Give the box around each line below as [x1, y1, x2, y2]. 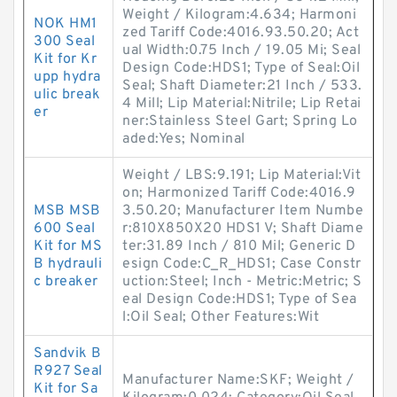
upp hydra [34, 68, 101, 86]
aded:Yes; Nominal [122, 130, 245, 148]
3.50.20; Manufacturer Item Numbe [122, 202, 363, 220]
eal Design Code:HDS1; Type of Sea [122, 291, 357, 308]
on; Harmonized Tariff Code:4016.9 [122, 184, 356, 202]
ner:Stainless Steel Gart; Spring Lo [122, 113, 358, 130]
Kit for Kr [34, 51, 97, 68]
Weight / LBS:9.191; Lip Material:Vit [122, 167, 361, 184]
